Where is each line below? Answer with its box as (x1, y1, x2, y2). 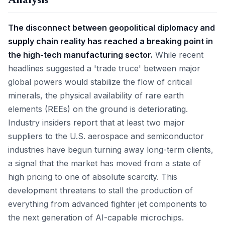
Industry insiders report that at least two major (8, 118, 185, 128)
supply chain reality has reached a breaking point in (8, 36, 213, 46)
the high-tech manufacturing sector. (8, 50, 153, 60)
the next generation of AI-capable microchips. (8, 212, 184, 222)
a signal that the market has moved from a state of (8, 158, 201, 168)
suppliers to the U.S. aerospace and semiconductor (8, 131, 204, 141)
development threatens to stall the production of (8, 185, 193, 195)
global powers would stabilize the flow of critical (8, 77, 192, 87)
